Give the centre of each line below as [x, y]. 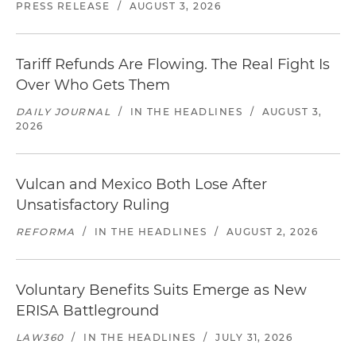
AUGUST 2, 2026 [272, 232]
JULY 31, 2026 [254, 337]
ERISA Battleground [87, 311]
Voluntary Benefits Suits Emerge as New [161, 290]
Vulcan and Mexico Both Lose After [141, 184]
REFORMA [46, 232]
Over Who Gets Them [93, 85]
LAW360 [40, 337]
